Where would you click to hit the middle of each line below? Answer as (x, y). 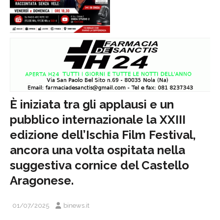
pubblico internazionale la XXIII (98, 120)
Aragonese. (42, 181)
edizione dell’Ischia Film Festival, (103, 135)
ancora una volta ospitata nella (97, 150)
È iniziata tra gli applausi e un (92, 105)
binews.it (76, 206)
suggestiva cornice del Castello (99, 165)
